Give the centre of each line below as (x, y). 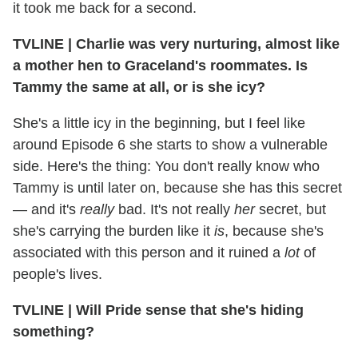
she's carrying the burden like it (113, 231)
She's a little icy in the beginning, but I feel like (159, 123)
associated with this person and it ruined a (149, 253)
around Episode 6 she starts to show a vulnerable (170, 145)
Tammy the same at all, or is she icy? (139, 88)
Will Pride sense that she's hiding (188, 310)
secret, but (290, 210)
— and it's (46, 210)
